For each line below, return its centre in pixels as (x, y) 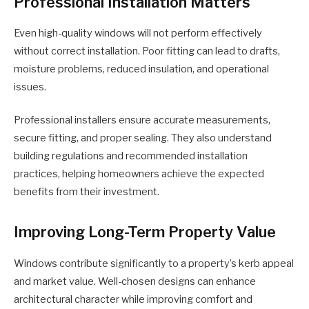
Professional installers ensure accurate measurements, (142, 120)
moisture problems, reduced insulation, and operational (141, 69)
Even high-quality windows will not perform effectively (138, 33)
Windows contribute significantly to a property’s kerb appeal (154, 263)
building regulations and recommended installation (131, 156)
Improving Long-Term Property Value (145, 232)
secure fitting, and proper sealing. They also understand (143, 138)
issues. (30, 87)
